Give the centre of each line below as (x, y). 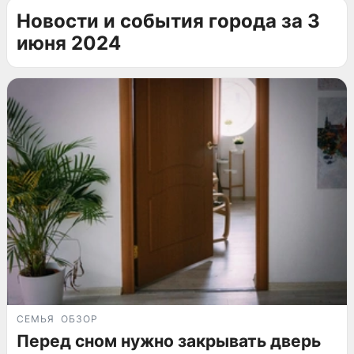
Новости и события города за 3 (168, 21)
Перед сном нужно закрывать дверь (169, 341)
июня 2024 (69, 43)
